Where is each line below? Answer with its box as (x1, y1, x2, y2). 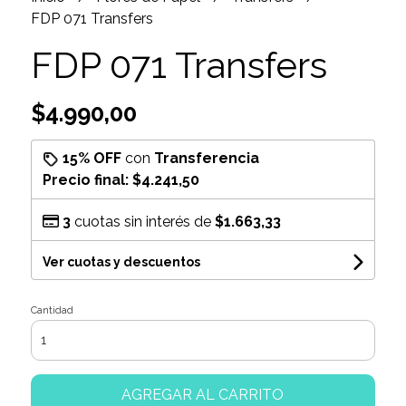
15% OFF (62, 149, 121, 167)
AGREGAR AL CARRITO (121, 385, 285, 403)
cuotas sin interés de (70, 212, 215, 230)
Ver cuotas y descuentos (42, 254, 200, 269)
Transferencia (153, 149, 259, 167)
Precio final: (42, 170, 132, 188)
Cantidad (30, 304, 73, 316)
